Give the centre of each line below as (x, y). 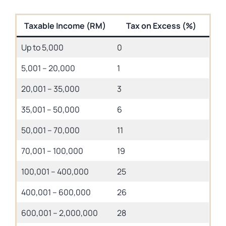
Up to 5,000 (42, 47)
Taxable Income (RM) (65, 26)
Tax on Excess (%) (161, 26)
